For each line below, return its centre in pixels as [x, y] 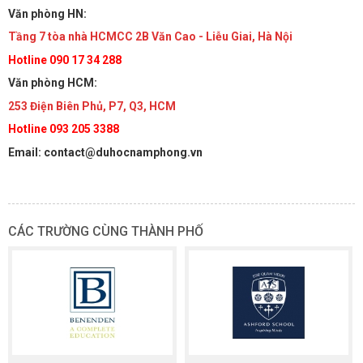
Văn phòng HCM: [53, 83]
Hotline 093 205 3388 [64, 129]
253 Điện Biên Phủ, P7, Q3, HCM [92, 106]
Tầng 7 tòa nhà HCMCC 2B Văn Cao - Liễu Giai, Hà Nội [150, 36]
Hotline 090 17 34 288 [65, 60]
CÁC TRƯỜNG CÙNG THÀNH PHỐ [106, 231]
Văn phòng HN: [49, 13]
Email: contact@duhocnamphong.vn [105, 152]
